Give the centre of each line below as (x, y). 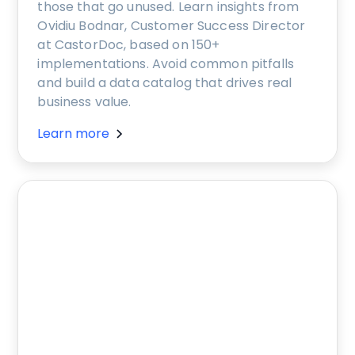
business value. (84, 102)
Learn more (74, 134)
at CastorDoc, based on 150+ (129, 45)
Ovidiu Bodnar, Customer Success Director (172, 26)
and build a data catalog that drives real (165, 83)
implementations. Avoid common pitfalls (166, 64)
